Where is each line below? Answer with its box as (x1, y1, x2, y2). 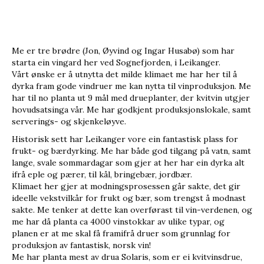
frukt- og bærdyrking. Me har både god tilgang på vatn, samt (12, 145, 251, 156)
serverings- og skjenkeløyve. (12, 115, 126, 127)
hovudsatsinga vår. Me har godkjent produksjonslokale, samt (12, 104, 251, 115)
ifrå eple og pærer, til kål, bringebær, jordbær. (12, 169, 192, 180)
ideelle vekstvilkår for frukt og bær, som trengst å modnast (12, 192, 246, 203)
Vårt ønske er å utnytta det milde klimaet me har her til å (12, 68, 237, 80)
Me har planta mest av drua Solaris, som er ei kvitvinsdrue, (12, 251, 242, 262)
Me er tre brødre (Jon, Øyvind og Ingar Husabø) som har (12, 45, 235, 56)
